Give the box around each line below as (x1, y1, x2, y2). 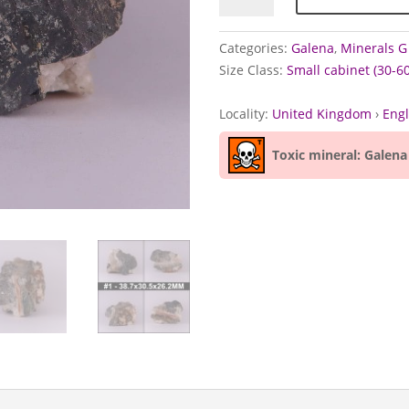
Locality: (218, 104, 272, 122)
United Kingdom (271, 104, 372, 122)
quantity (217, 72, 269, 90)
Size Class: (218, 61, 287, 79)
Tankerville (217, 9, 285, 27)
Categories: (218, 38, 291, 57)
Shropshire (217, 51, 286, 69)
